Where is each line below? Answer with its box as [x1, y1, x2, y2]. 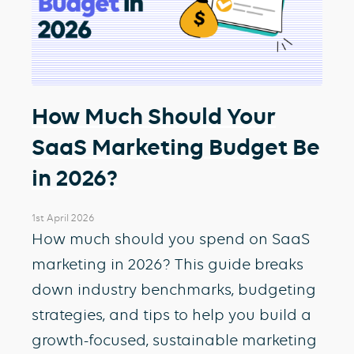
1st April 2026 [32, 211, 95, 224]
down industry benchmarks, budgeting [32, 280, 316, 299]
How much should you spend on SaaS [32, 229, 310, 248]
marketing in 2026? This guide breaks [32, 254, 303, 273]
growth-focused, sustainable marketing [32, 330, 317, 349]
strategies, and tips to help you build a [32, 305, 311, 324]
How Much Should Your [32, 102, 276, 130]
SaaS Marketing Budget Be [32, 133, 320, 160]
